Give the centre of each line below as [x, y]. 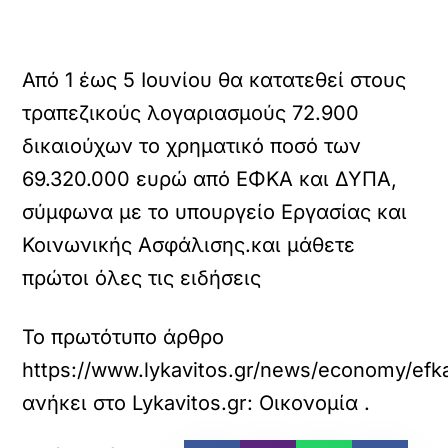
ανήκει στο [77, 403]
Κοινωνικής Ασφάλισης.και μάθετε [189, 245]
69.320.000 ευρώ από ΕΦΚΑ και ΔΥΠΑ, [210, 179]
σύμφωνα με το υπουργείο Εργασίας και [215, 212]
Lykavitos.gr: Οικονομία [245, 403]
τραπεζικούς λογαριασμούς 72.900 [191, 113]
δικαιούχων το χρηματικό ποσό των [192, 146]
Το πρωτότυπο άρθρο [123, 337]
